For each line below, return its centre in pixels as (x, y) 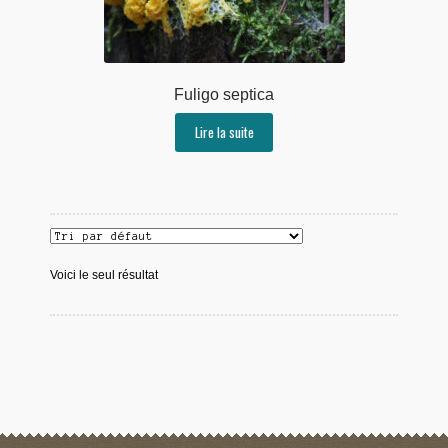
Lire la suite (224, 132)
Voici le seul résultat (103, 274)
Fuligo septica (224, 95)
